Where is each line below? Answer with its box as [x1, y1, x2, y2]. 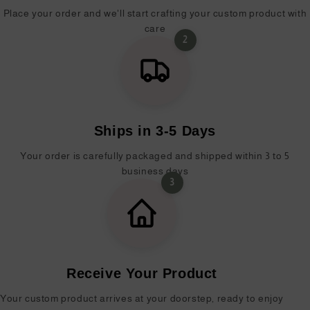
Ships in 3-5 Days [93, 122, 217, 138]
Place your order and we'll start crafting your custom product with [3, 7, 307, 19]
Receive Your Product [66, 265, 217, 281]
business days [121, 165, 189, 176]
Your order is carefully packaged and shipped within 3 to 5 [20, 149, 290, 161]
